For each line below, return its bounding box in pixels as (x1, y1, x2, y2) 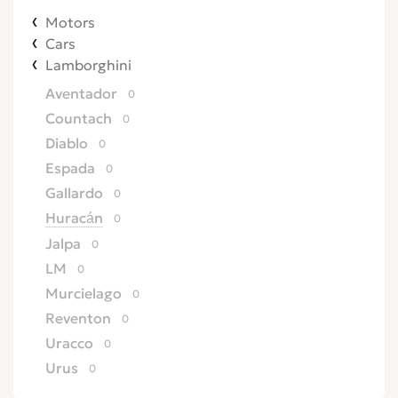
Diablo (45, 134, 88, 152)
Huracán (45, 209, 103, 227)
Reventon (45, 309, 111, 327)
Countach (45, 109, 112, 127)
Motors (45, 13, 95, 31)
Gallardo (45, 184, 103, 202)
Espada (45, 159, 95, 177)
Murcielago (45, 284, 122, 302)
